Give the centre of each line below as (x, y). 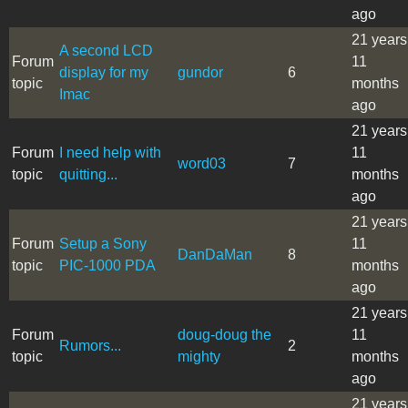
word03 (202, 163)
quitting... (88, 174)
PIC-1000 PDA (107, 265)
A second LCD (106, 50)
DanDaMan (215, 254)
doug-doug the (224, 334)
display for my (104, 72)
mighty (199, 356)
